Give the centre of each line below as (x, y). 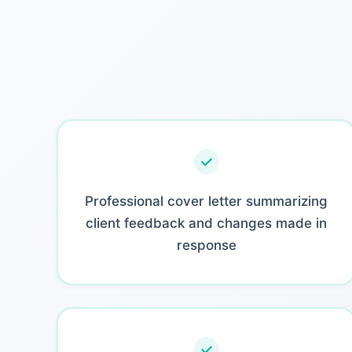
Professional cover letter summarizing (207, 201)
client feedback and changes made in (207, 223)
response (206, 245)
